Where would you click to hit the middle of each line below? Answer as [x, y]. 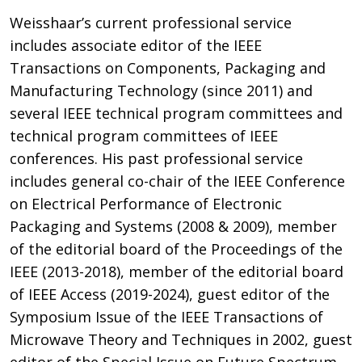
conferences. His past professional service [156, 158]
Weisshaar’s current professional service [151, 23]
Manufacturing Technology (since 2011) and [161, 90]
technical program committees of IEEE [144, 136]
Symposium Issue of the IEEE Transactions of [166, 317]
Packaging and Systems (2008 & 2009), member [173, 226]
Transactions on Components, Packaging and [168, 68]
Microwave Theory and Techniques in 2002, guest [181, 339]
